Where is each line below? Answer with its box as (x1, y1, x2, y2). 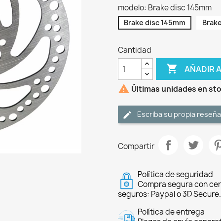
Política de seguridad (138, 169, 213, 180)
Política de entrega (138, 207, 205, 217)
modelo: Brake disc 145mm (118, 2, 212, 13)
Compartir (118, 141, 154, 151)
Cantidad (118, 45, 151, 55)
